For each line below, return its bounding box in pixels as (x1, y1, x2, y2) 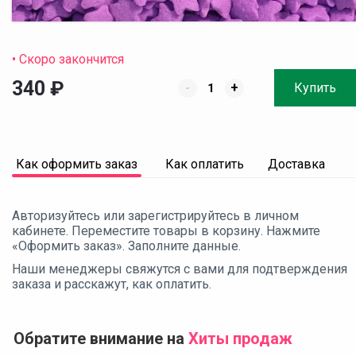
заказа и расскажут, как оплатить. (12, 276, 211, 292)
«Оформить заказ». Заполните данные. (12, 238, 241, 253)
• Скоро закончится (12, 51, 124, 67)
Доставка (268, 156, 325, 172)
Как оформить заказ (16, 156, 137, 172)
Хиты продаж (188, 328, 292, 348)
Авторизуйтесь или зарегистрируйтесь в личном (12, 207, 299, 223)
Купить (294, 79, 336, 95)
